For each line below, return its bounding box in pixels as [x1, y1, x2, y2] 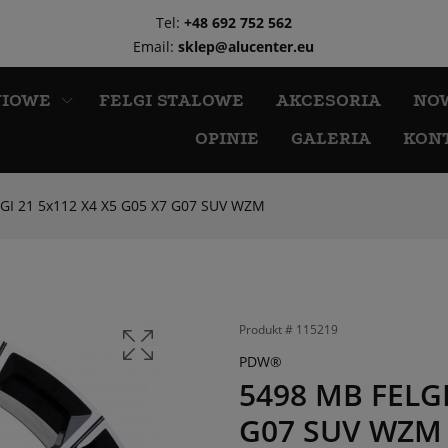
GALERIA [290, 128, 371, 149]
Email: [133, 37, 179, 56]
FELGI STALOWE [98, 90, 244, 111]
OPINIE [194, 128, 259, 149]
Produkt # [239, 321, 296, 338]
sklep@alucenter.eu [178, 37, 315, 56]
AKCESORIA [275, 90, 381, 111]
